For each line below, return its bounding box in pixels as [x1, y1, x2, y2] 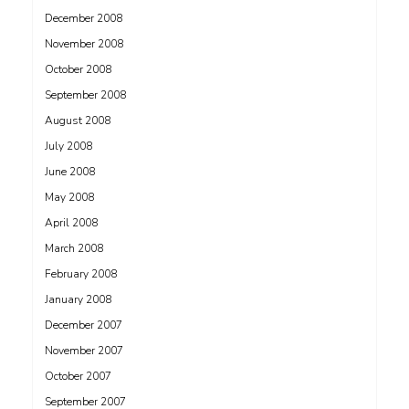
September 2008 [45, 88, 126, 102]
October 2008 [45, 62, 111, 77]
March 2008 [45, 241, 103, 256]
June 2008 [45, 164, 95, 179]
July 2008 [45, 139, 92, 153]
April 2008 [45, 215, 98, 230]
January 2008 [45, 292, 111, 307]
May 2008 [45, 190, 94, 204]
